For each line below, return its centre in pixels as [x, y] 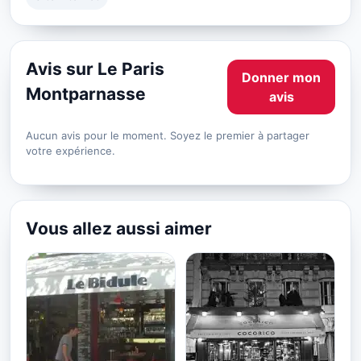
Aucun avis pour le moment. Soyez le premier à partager [168, 135]
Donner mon [281, 77]
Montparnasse [86, 93]
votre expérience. [71, 150]
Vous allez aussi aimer [119, 228]
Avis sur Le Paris [95, 68]
